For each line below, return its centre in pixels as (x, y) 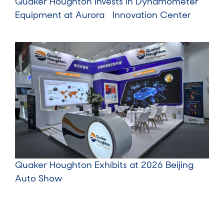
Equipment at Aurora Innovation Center (103, 15)
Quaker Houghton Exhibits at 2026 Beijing (104, 165)
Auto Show (39, 179)
